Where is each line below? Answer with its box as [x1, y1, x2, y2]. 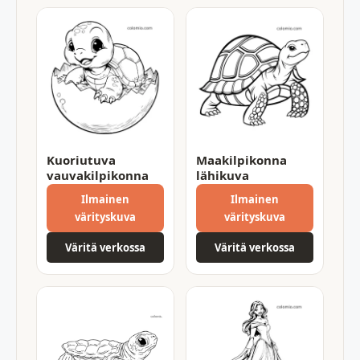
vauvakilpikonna [47, 166, 149, 183]
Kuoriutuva [47, 151, 116, 168]
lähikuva [196, 166, 249, 183]
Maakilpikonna [196, 151, 287, 168]
